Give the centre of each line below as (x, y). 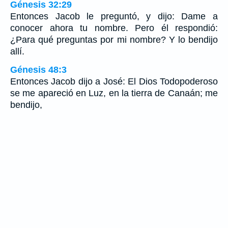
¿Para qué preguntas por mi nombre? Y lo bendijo (114, 39)
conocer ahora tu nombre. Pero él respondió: (114, 28)
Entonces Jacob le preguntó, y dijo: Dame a (114, 16)
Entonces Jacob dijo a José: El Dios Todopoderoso (114, 81)
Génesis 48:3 (38, 69)
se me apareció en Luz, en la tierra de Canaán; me (114, 93)
